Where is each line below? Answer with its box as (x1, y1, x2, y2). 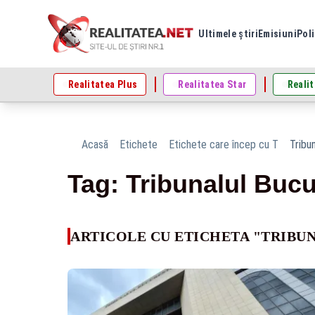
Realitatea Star (178, 79, 247, 90)
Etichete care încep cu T (169, 138, 278, 151)
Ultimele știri (198, 28, 259, 39)
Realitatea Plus (68, 79, 138, 90)
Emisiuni (258, 28, 297, 39)
